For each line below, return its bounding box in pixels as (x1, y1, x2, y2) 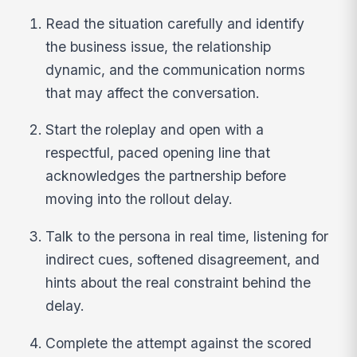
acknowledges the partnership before (45, 167, 287, 185)
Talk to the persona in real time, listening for (45, 227, 329, 245)
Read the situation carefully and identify (45, 14, 305, 32)
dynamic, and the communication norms (45, 61, 306, 78)
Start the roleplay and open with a (45, 121, 265, 139)
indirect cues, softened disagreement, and (45, 250, 320, 268)
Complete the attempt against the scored (45, 334, 312, 351)
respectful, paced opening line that (45, 144, 271, 162)
